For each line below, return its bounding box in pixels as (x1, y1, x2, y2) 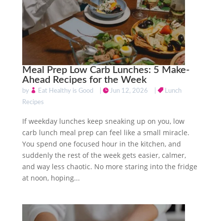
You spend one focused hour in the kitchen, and (22, 139, 181, 148)
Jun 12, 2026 (110, 88, 148, 94)
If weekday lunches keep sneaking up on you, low (22, 116, 184, 126)
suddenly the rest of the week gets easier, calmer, (22, 150, 186, 160)
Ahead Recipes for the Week (22, 75, 147, 85)
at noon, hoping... (22, 173, 80, 183)
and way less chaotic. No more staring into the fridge (22, 162, 197, 171)
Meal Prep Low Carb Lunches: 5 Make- (22, 65, 189, 75)
